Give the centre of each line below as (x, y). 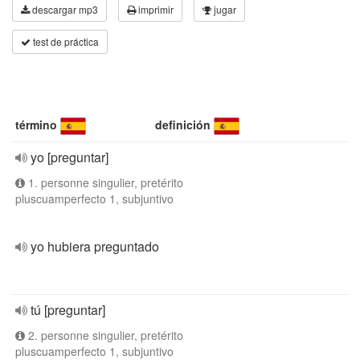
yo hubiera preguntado (95, 246)
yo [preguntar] (70, 157)
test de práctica (65, 41)
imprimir (155, 9)
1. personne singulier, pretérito (104, 182)
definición (183, 125)
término (36, 125)
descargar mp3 (64, 9)
